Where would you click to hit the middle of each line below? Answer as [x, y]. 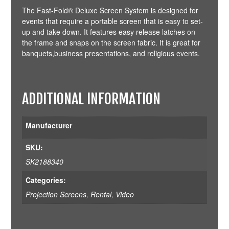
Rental [101, 194]
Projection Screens [56, 194]
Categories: [45, 180]
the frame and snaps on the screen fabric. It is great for [111, 42]
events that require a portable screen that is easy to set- [112, 21]
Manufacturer [49, 125]
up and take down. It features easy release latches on [108, 31]
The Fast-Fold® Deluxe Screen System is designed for [110, 10]
